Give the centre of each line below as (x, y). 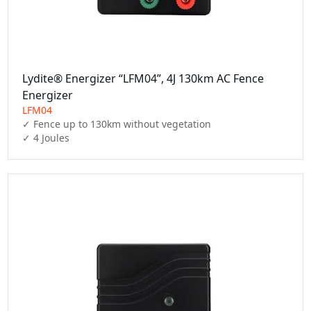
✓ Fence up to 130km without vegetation (117, 124)
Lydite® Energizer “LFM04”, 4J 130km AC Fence (143, 78)
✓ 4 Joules (46, 137)
